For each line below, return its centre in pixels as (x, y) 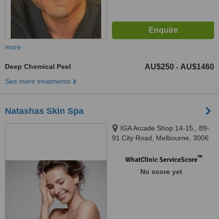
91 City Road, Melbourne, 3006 (160, 138)
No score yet (161, 172)
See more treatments (38, 81)
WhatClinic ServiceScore (161, 160)
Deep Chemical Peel (38, 66)
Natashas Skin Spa (44, 111)
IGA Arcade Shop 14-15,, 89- (165, 128)
